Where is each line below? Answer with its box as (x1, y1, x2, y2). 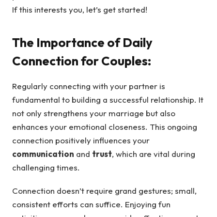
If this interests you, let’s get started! (12, 4, 147, 15)
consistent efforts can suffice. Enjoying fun (12, 199, 170, 210)
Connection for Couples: (12, 52, 151, 69)
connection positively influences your (12, 135, 150, 145)
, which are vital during (112, 148, 195, 159)
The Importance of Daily (12, 34, 153, 50)
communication (12, 148, 74, 159)
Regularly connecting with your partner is (12, 80, 165, 91)
